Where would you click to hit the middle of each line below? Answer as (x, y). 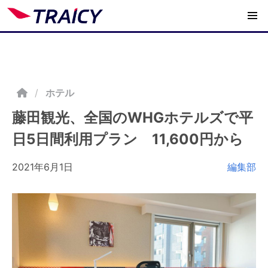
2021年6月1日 (42, 167)
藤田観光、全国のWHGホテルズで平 (133, 118)
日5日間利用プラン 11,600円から (128, 139)
